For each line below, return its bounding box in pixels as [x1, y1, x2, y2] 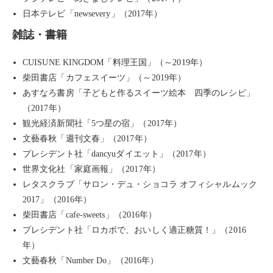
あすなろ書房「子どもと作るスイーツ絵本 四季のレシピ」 [23, 88, 255, 97]
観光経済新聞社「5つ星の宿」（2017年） [23, 119, 182, 128]
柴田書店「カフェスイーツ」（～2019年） [23, 73, 186, 82]
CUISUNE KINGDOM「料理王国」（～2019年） [23, 58, 207, 67]
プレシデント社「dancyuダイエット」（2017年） [23, 149, 211, 158]
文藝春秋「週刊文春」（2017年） [23, 134, 152, 143]
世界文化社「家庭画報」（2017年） [23, 165, 160, 174]
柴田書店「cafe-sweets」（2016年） [23, 210, 157, 219]
